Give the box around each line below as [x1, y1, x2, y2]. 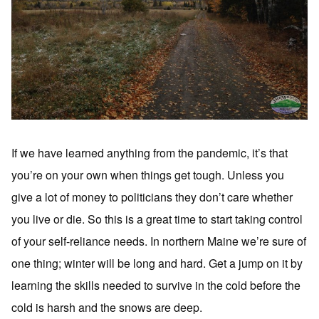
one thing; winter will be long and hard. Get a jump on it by [11, 255, 303, 271]
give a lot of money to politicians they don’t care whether [11, 189, 293, 205]
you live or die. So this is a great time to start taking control [11, 211, 303, 227]
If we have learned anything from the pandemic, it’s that [11, 145, 288, 161]
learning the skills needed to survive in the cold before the [11, 277, 300, 293]
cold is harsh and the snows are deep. [11, 299, 202, 315]
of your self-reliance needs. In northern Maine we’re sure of [11, 233, 306, 249]
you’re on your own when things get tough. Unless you [11, 167, 284, 183]
